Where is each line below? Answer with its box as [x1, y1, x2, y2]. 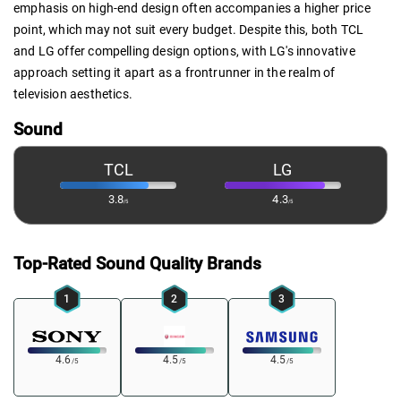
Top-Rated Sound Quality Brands [13, 253, 261, 275]
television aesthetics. [13, 86, 132, 101]
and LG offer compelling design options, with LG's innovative [13, 43, 355, 58]
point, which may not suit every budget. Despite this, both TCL [13, 21, 364, 37]
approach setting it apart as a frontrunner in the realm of [13, 64, 336, 80]
